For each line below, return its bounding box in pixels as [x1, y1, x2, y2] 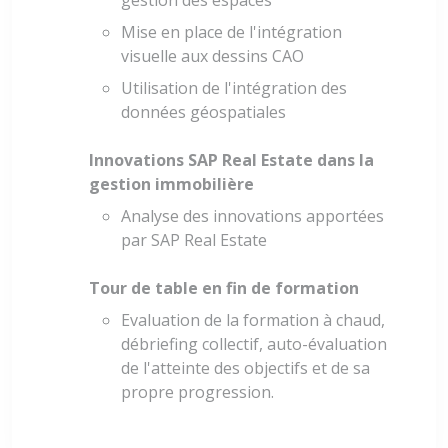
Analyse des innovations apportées [121, 205, 384, 228]
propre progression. [121, 381, 274, 404]
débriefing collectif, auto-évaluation [121, 333, 387, 356]
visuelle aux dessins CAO [121, 45, 304, 68]
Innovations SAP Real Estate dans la [89, 149, 374, 172]
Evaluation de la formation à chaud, [121, 309, 385, 332]
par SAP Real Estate [121, 229, 267, 252]
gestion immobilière [89, 173, 254, 196]
